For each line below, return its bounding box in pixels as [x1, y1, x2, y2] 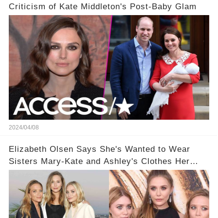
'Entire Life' [8, 169, 55, 179]
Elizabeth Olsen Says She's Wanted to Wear [8, 145, 190, 154]
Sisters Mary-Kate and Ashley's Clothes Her [8, 157, 190, 166]
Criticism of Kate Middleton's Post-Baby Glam [8, 2, 197, 12]
